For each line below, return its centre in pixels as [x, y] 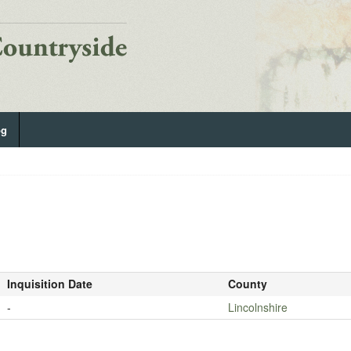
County [247, 284]
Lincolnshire [257, 307]
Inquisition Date [49, 284]
